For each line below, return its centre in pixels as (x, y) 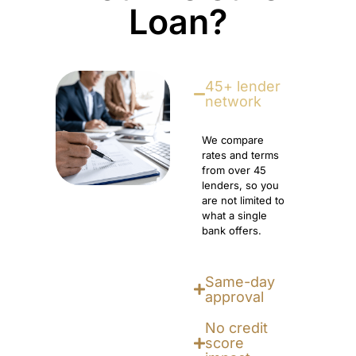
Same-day (240, 282)
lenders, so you (240, 186)
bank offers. (232, 231)
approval (234, 297)
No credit (236, 328)
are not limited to (243, 201)
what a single (234, 216)
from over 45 (234, 170)
